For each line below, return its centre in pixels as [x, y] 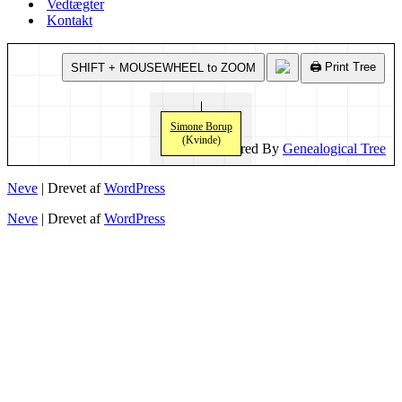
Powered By [245, 149]
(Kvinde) [201, 140]
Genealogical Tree [334, 149]
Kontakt [70, 20]
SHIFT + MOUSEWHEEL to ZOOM [163, 67]
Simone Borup [201, 127]
